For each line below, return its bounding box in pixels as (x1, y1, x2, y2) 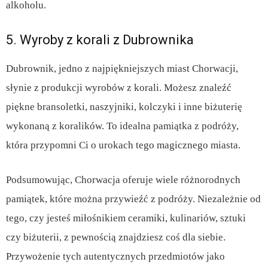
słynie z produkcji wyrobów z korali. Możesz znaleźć (6, 82, 232, 94)
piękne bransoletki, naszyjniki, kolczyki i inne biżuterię (6, 101, 242, 113)
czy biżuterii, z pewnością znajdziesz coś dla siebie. (6, 232, 226, 243)
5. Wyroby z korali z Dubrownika (6, 32, 194, 48)
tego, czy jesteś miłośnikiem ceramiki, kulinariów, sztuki (6, 212, 246, 224)
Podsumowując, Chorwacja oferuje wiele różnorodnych (6, 174, 240, 186)
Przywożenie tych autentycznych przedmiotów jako (6, 251, 225, 263)
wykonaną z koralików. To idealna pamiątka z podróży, (6, 120, 239, 132)
